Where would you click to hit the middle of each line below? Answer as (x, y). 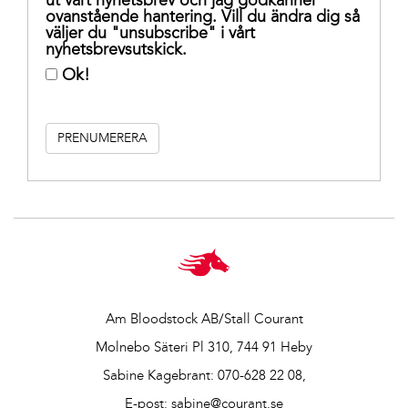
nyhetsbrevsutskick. (116, 50)
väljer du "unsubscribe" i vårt (150, 33)
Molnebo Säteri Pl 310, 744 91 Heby (204, 347)
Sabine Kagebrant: (160, 375)
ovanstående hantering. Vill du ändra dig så (202, 17)
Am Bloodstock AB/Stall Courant (204, 318)
